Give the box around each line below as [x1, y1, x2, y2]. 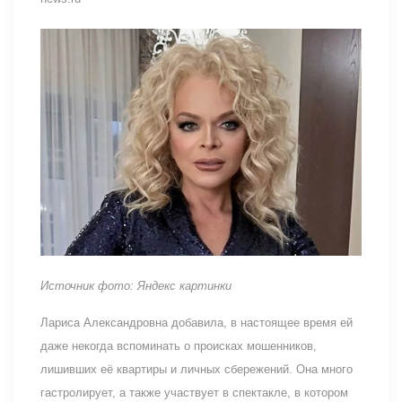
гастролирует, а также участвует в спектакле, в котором [40, 385, 348, 399]
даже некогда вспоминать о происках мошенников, [40, 338, 317, 353]
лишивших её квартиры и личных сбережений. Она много [40, 362, 353, 376]
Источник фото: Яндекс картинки [40, 278, 232, 293]
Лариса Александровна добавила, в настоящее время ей [40, 315, 353, 329]
